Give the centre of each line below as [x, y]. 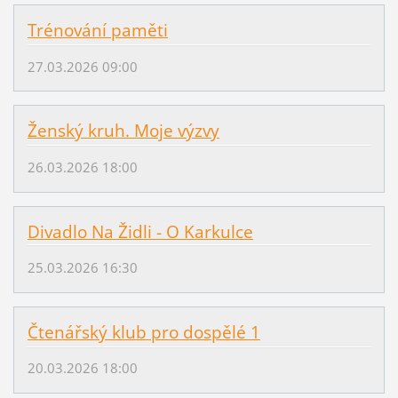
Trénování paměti [97, 31]
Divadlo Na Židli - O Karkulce [140, 231]
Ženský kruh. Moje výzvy [123, 131]
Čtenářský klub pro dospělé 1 [143, 332]
